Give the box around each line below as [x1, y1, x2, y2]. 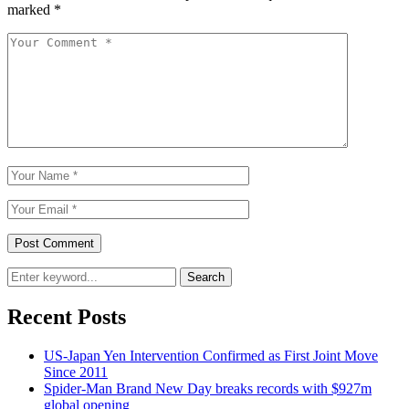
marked [7, 2, 54, 18]
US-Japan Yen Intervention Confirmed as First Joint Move [44, 347, 378, 363]
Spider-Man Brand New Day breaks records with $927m [44, 380, 372, 396]
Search [187, 270, 225, 285]
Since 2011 [44, 363, 108, 380]
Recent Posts [7, 305, 126, 330]
